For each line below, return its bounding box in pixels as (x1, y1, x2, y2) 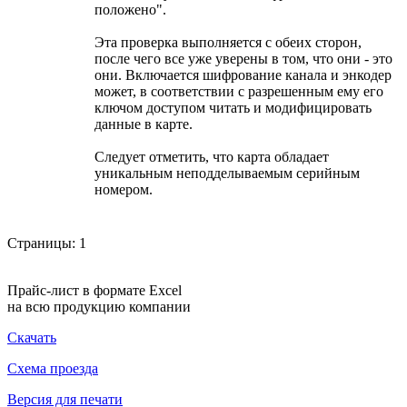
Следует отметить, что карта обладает (94, 149, 329, 165)
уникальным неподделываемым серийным (94, 165, 360, 182)
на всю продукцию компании (7, 299, 191, 315)
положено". (94, 2, 166, 18)
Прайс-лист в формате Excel (7, 283, 182, 299)
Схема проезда (7, 361, 98, 377)
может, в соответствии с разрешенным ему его (94, 84, 383, 100)
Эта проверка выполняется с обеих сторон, (94, 35, 362, 51)
